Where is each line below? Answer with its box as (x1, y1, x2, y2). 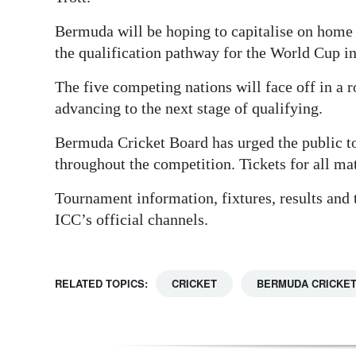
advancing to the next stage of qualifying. (55, 99, 323, 118)
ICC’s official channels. (55, 211, 208, 229)
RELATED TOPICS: (55, 276, 148, 292)
